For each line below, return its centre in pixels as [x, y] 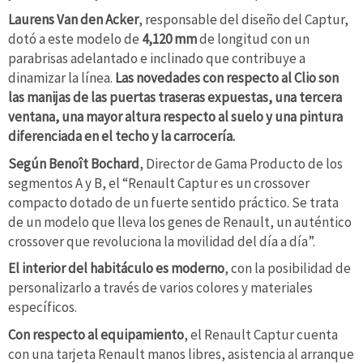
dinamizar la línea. [62, 78]
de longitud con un [253, 39]
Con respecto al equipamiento [96, 335]
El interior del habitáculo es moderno [116, 269]
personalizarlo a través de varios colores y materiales [160, 288]
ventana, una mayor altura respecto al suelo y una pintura [175, 117]
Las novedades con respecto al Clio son [227, 78]
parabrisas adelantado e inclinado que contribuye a [157, 59]
